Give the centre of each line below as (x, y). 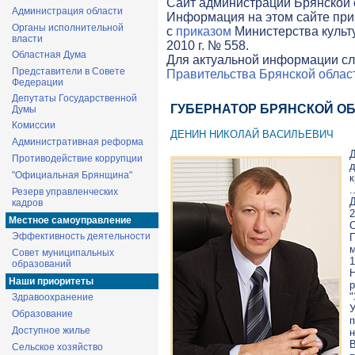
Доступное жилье (51, 330)
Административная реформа (78, 142)
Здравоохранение (53, 297)
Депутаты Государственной (74, 98)
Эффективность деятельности (81, 236)
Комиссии (34, 125)
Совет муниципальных (63, 253)
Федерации (38, 82)
